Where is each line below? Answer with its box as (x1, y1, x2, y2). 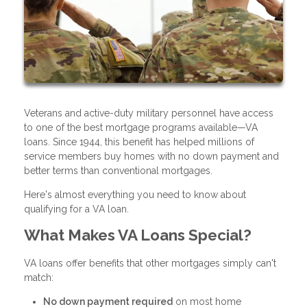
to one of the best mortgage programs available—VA (24, 121, 258, 133)
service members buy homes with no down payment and (24, 150, 279, 162)
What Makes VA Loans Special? (24, 225, 251, 244)
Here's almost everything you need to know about (24, 188, 246, 200)
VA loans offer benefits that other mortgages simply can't (24, 257, 276, 269)
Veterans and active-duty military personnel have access (24, 107, 273, 119)
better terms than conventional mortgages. (24, 164, 212, 176)
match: (24, 271, 53, 283)
